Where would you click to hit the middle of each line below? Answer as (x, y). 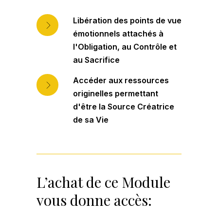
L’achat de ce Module (103, 182)
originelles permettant (116, 94)
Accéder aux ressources (121, 81)
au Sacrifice (96, 60)
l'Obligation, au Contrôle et (125, 47)
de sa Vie (91, 120)
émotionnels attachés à (118, 34)
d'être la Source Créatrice (124, 107)
